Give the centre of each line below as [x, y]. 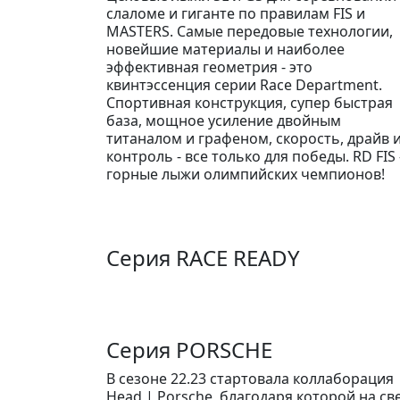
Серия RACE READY [203, 258]
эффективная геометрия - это [209, 67]
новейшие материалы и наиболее [225, 50]
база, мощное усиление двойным [224, 121]
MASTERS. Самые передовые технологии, [250, 32]
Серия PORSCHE [189, 350]
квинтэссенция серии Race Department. [244, 85]
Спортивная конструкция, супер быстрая [250, 103]
